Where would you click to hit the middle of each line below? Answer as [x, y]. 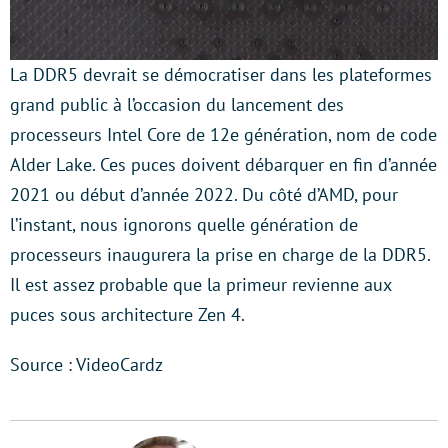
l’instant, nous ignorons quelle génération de [184, 224]
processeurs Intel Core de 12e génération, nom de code [223, 134]
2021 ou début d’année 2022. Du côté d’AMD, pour [204, 194]
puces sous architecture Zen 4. [127, 314]
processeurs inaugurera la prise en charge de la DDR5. [220, 254]
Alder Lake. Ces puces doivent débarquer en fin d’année [223, 164]
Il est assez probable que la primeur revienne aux [200, 284]
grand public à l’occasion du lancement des [177, 104]
